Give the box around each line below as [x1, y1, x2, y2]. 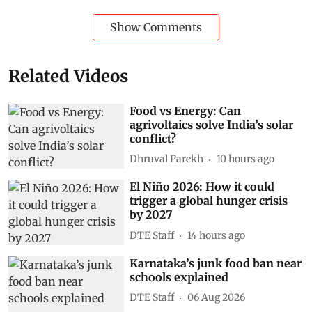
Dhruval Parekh [130, 153, 204, 165]
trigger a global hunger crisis [130, 194, 288, 208]
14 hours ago [187, 228, 246, 242]
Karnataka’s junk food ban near [130, 256, 302, 270]
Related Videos [8, 65, 128, 87]
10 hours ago [217, 153, 275, 165]
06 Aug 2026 [187, 291, 246, 304]
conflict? [130, 131, 177, 146]
